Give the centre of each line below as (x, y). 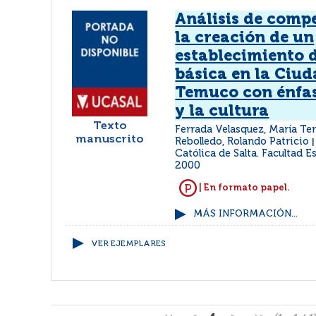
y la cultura (222, 111)
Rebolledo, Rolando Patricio (244, 142)
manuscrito (110, 140)
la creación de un (245, 38)
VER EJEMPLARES (128, 244)
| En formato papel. (244, 188)
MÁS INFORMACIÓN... (246, 214)
